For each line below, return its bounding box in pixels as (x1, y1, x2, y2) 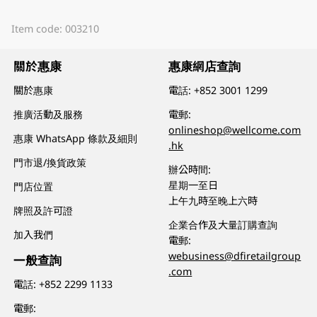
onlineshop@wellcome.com (168, 122, 301, 137)
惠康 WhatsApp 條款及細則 (13, 131, 138, 145)
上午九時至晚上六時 (168, 193, 258, 207)
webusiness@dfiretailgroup (168, 248, 301, 263)
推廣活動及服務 (13, 107, 83, 121)
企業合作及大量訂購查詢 (168, 217, 278, 231)
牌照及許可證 (13, 203, 74, 217)
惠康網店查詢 (168, 58, 241, 75)
